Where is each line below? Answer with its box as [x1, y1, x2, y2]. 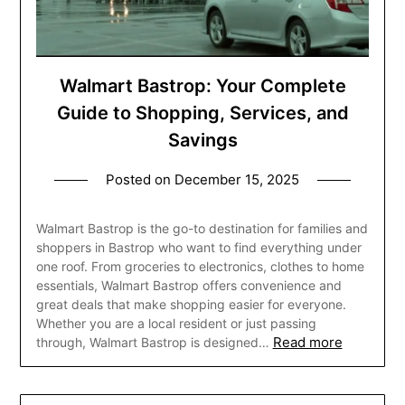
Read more [272, 333, 343, 351]
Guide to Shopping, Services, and [56, 101, 349, 124]
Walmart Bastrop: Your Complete [59, 74, 346, 97]
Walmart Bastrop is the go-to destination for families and [35, 220, 368, 236]
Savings [167, 128, 238, 151]
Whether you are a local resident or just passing [35, 315, 316, 331]
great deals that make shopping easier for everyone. [35, 296, 346, 312]
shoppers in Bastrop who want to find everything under [35, 239, 362, 255]
